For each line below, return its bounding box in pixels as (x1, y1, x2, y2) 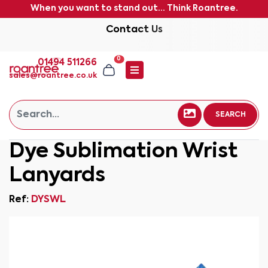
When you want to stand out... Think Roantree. (30, 4, 238, 13)
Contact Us (105, 25, 163, 35)
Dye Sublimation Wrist (9, 142, 237, 162)
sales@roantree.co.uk (9, 72, 97, 80)
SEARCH (215, 111, 246, 118)
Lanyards (9, 166, 105, 186)
